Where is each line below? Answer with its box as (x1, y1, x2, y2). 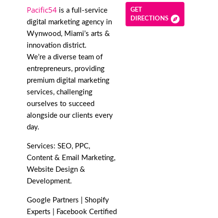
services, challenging (27, 88, 92, 96)
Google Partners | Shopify (27, 196, 109, 204)
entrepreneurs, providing (27, 65, 105, 73)
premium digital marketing (27, 76, 109, 84)
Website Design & (27, 165, 85, 173)
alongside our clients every (27, 111, 113, 119)
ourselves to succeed (27, 100, 94, 108)
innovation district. (27, 41, 87, 49)
